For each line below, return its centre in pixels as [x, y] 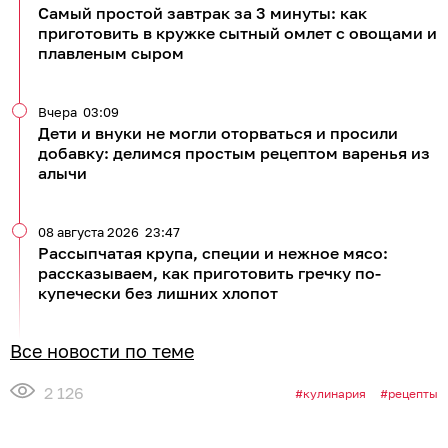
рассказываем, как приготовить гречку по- [209, 272]
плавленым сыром [111, 52]
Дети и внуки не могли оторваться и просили [218, 132]
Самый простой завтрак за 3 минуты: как [202, 12]
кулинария [334, 394]
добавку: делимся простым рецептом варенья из [234, 152]
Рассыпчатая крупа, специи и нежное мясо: [213, 252]
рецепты [413, 394]
